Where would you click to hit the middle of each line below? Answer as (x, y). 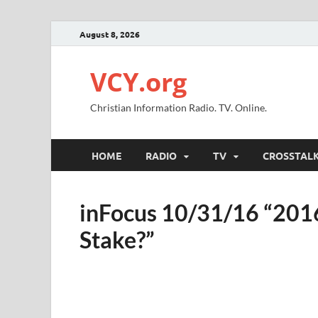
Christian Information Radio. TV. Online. (179, 108)
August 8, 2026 (110, 34)
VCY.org (138, 82)
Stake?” (117, 240)
